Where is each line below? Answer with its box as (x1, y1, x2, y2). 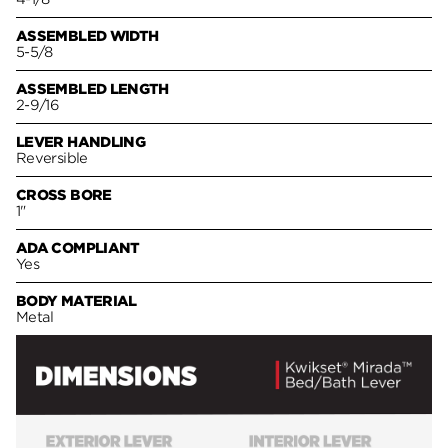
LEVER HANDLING (16, 134, 146, 151)
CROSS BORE (16, 187, 112, 204)
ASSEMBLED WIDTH (16, 28, 159, 45)
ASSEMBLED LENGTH (16, 81, 169, 98)
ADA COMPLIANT (16, 240, 140, 257)
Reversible (16, 150, 88, 167)
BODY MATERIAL (16, 293, 137, 310)
